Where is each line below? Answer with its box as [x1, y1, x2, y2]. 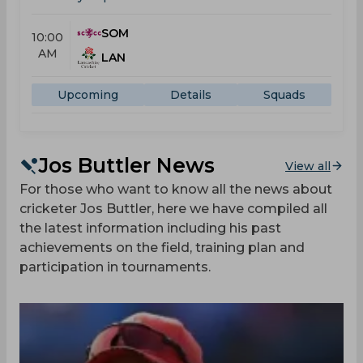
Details [170, 88, 211, 102]
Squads [263, 88, 305, 102]
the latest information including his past [19, 220, 281, 236]
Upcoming [58, 88, 118, 102]
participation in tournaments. [19, 259, 211, 275]
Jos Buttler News [39, 153, 215, 177]
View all [285, 158, 331, 173]
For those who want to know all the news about [19, 181, 332, 197]
